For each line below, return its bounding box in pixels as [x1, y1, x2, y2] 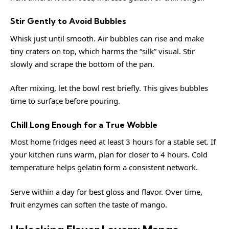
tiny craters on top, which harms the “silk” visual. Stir [10, 45, 195, 56]
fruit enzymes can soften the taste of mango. [10, 199, 167, 210]
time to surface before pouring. [10, 96, 120, 106]
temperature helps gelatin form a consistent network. [10, 162, 198, 172]
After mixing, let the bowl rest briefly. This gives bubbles [10, 83, 208, 93]
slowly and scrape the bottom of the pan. [10, 58, 154, 69]
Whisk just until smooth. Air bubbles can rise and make [10, 33, 204, 43]
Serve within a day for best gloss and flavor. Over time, [10, 186, 202, 197]
